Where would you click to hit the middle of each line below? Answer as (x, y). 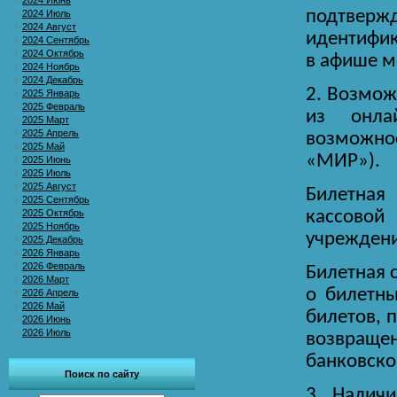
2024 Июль (47, 13)
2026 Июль (47, 332)
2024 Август (49, 27)
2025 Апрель (51, 133)
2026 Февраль (54, 266)
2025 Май (43, 146)
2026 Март (46, 279)
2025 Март (46, 120)
